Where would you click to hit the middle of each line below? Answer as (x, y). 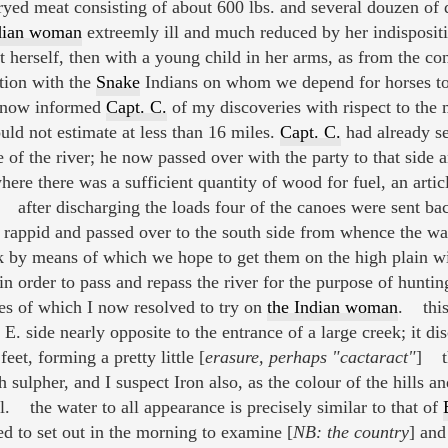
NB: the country (350, 432)
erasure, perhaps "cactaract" (310, 357)
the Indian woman (332, 307)
